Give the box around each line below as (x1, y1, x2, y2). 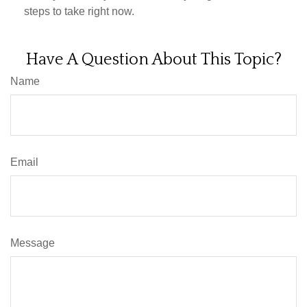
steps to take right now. (24, 5, 134, 17)
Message (10, 236, 55, 249)
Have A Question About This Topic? (25, 50, 282, 69)
